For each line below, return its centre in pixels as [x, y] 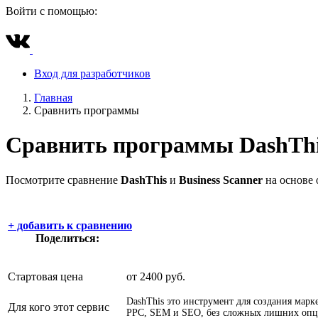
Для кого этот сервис [59, 307]
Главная [53, 98]
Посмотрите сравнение [63, 180]
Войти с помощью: [51, 11]
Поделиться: [68, 238]
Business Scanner [221, 180]
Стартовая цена [45, 277]
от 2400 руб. [156, 277]
